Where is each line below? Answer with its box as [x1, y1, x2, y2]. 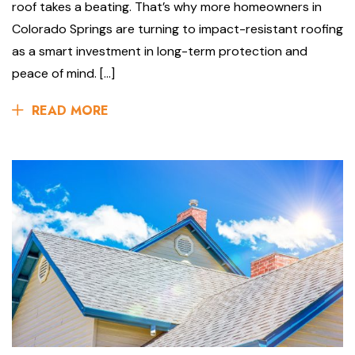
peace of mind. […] [12, 65, 115, 82]
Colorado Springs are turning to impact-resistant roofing [12, 21, 343, 38]
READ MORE [32, 101, 109, 120]
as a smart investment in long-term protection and [12, 43, 307, 60]
